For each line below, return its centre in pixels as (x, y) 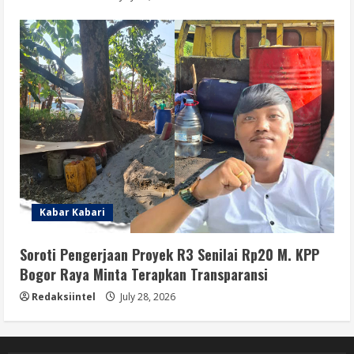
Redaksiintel (64, 296)
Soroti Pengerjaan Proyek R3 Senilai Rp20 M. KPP (169, 254)
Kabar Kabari (72, 212)
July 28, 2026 (147, 296)
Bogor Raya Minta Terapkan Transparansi (144, 274)
